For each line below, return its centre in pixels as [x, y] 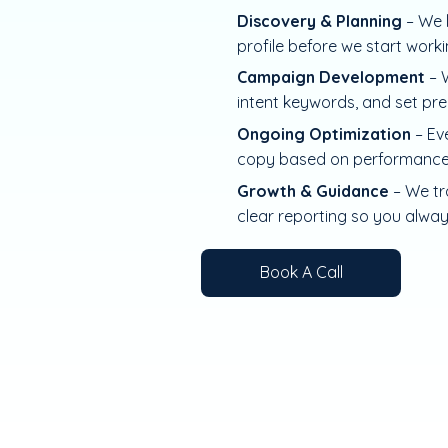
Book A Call [301, 272]
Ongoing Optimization [326, 134]
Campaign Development [331, 77]
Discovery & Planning [322, 20]
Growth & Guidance [315, 190]
